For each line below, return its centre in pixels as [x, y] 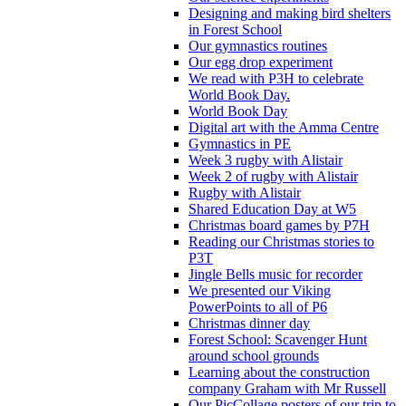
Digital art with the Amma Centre [284, 127]
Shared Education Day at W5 [272, 208]
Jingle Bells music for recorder [275, 274]
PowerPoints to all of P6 [258, 306]
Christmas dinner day [249, 323]
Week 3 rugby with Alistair [266, 159]
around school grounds [254, 355]
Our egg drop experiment [261, 62]
